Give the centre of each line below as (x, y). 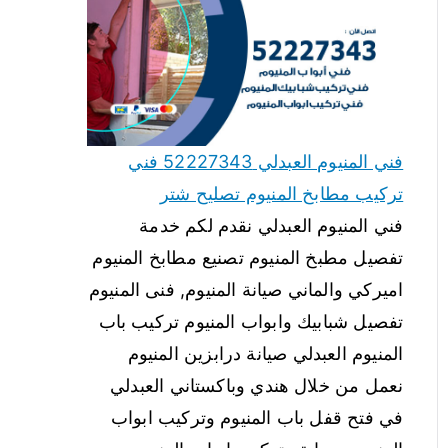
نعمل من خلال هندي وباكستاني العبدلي (257, 386)
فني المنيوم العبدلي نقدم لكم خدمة (271, 226)
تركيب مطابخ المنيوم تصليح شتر (282, 194)
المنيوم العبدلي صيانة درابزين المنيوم (265, 354)
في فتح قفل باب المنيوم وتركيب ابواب (257, 418)
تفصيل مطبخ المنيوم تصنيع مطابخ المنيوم (248, 258)
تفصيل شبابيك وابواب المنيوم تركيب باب (251, 322)
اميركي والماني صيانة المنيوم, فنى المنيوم (246, 290)
